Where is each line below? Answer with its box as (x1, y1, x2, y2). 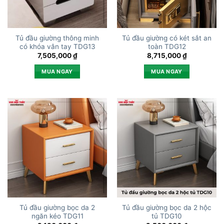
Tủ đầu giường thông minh (15, 33, 99, 42)
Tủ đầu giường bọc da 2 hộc (122, 203, 211, 212)
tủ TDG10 (151, 212, 182, 220)
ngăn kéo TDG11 (31, 212, 83, 220)
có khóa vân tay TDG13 (19, 42, 95, 50)
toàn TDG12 (147, 42, 186, 50)
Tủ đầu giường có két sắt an (122, 33, 211, 42)
